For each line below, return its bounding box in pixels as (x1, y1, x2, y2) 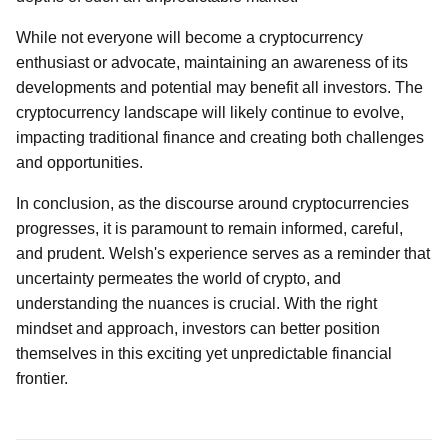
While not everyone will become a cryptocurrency (16, 29, 363, 46)
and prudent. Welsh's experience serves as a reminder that (16, 245, 430, 262)
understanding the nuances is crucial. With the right (16, 295, 377, 312)
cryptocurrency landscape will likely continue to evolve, (16, 104, 404, 121)
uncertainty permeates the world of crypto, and (16, 270, 341, 287)
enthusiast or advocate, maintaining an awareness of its (16, 54, 408, 71)
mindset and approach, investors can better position (16, 320, 380, 337)
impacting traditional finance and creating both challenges (16, 129, 424, 146)
